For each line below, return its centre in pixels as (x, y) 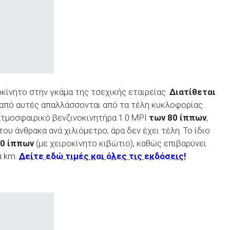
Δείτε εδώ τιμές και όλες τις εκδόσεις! (102, 156)
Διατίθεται (193, 92)
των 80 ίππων (178, 117)
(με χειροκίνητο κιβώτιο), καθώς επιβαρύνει (120, 143)
